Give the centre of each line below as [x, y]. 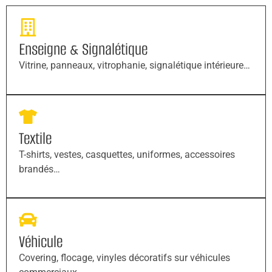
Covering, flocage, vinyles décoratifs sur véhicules [124, 258]
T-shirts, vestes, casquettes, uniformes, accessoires [127, 154]
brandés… [39, 169]
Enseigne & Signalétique [83, 49]
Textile [35, 138]
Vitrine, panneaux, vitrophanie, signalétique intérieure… [134, 66]
